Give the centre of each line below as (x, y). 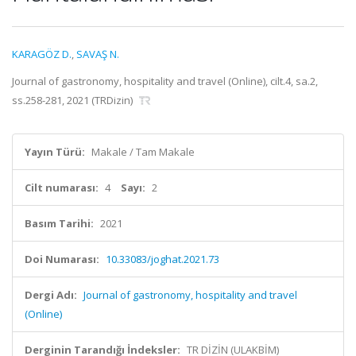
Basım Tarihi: (59, 223)
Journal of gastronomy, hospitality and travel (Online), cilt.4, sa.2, (165, 81)
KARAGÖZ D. (42, 54)
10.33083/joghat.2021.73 (163, 259)
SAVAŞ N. (98, 54)
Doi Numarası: (62, 259)
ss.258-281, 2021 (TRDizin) (74, 100)
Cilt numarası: (62, 188)
